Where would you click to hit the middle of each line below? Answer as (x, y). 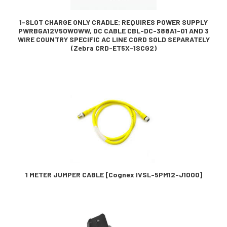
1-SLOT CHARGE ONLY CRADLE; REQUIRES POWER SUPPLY (113, 22)
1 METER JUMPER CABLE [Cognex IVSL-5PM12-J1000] (113, 174)
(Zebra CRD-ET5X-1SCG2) (113, 48)
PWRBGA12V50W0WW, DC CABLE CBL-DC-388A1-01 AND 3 (113, 30)
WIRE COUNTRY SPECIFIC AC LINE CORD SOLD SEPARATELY (113, 39)
